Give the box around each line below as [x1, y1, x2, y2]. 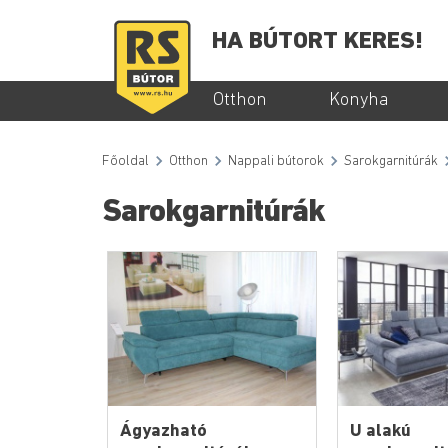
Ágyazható [120, 422, 207, 442]
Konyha [329, 91, 389, 111]
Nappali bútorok [228, 153, 324, 169]
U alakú [350, 422, 411, 442]
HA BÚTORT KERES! [212, 30, 423, 55]
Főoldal [102, 153, 149, 169]
